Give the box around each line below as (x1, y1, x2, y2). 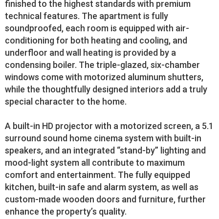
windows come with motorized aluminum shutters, (5, 72, 203, 82)
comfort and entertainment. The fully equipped (5, 170, 190, 180)
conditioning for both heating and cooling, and (5, 35, 187, 45)
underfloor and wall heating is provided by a (5, 47, 176, 58)
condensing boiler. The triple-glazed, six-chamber (5, 60, 200, 70)
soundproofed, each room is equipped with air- (5, 23, 189, 33)
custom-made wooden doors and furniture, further (5, 194, 206, 204)
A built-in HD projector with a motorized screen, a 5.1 (5, 121, 214, 131)
